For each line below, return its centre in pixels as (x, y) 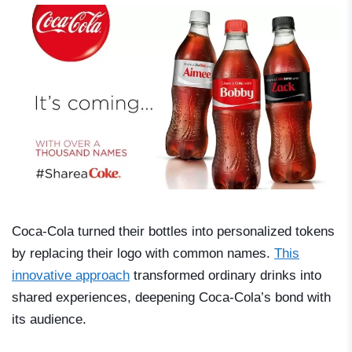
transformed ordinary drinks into (225, 275)
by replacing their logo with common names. (143, 253)
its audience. (49, 319)
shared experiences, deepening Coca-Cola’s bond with (171, 297)
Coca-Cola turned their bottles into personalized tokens (173, 231)
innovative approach (71, 275)
